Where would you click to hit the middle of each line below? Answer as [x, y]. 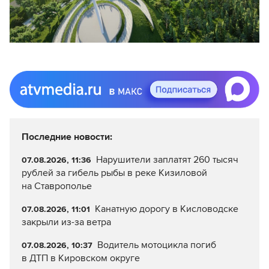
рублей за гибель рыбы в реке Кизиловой [114, 173]
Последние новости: [67, 137]
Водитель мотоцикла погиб [156, 245]
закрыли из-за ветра [66, 222]
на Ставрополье [57, 186]
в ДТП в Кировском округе [81, 258]
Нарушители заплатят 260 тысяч [167, 159]
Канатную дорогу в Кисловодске [166, 209]
